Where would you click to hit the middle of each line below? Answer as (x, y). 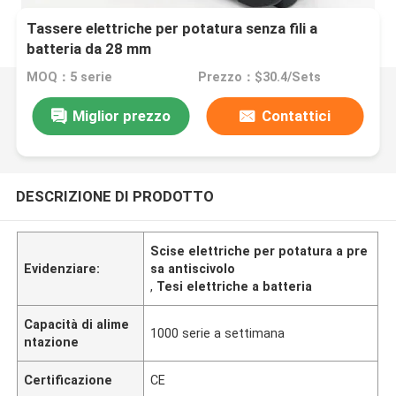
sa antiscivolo (193, 268)
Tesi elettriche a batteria (235, 286)
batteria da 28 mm (89, 49)
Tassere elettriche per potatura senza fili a (172, 29)
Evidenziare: (62, 268)
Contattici (296, 115)
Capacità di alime (77, 324)
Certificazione (69, 380)
